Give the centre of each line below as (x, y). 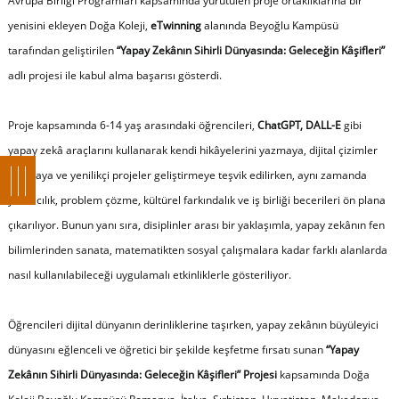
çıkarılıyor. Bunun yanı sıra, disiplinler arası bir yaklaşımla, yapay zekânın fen (196, 224)
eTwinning (175, 25)
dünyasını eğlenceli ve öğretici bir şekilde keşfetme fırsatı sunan (167, 349)
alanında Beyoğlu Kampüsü (269, 25)
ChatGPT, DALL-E (299, 125)
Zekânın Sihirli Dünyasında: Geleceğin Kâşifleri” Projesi (142, 374)
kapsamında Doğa (323, 374)
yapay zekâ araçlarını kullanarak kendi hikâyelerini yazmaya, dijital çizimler (192, 150)
